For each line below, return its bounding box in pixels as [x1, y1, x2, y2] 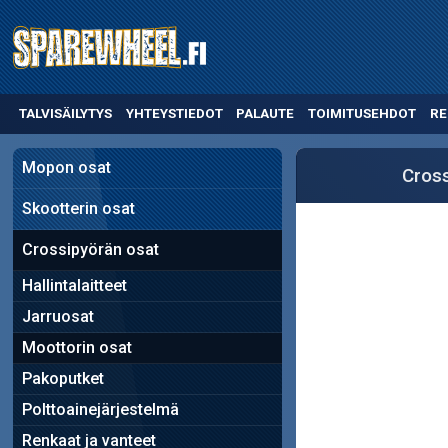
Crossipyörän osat [21, 239, 159, 259]
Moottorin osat [21, 337, 132, 357]
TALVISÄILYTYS [18, 106, 112, 122]
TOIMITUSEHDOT [308, 106, 417, 122]
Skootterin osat [21, 198, 135, 218]
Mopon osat [21, 157, 111, 177]
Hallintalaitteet [21, 275, 127, 295]
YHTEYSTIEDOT [125, 106, 223, 122]
